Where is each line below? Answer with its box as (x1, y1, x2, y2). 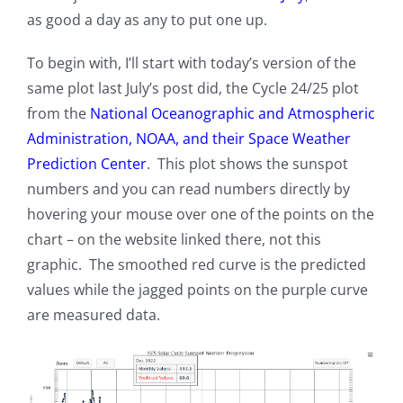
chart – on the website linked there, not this (26, 229, 321, 250)
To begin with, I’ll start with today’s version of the (26, 53, 356, 74)
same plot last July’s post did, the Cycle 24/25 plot (26, 78, 359, 99)
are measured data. (26, 305, 160, 326)
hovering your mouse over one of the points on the (26, 204, 374, 225)
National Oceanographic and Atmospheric (89, 103, 375, 124)
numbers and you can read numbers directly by (26, 179, 350, 200)
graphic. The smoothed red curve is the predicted (26, 255, 366, 275)
